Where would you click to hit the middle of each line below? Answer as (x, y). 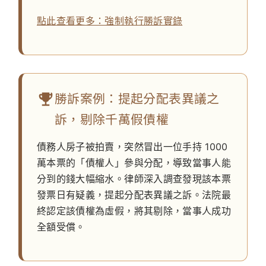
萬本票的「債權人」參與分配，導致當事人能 (134, 163)
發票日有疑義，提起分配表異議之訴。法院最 (134, 195)
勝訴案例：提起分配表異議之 (137, 99)
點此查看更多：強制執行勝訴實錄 (110, 21)
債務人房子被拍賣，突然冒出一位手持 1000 (132, 147)
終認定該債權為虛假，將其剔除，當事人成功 (134, 211)
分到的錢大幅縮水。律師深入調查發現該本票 (134, 179)
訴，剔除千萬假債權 (112, 120)
